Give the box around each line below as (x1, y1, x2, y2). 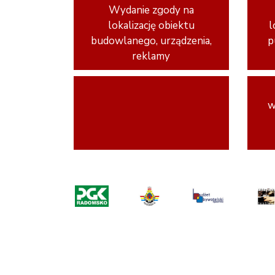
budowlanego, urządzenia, (90, 34, 212, 48)
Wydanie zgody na (108, 3, 194, 17)
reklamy (132, 49, 171, 63)
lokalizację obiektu (107, 18, 195, 33)
